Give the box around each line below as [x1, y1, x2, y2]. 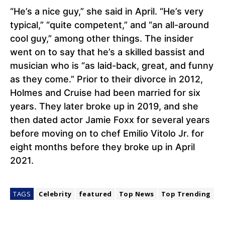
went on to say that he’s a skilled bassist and [10, 47, 204, 58]
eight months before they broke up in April [10, 142, 195, 153]
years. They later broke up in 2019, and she [10, 101, 198, 112]
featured [78, 189, 112, 199]
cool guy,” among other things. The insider [10, 33, 193, 44]
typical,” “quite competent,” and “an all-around [10, 20, 209, 31]
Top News [119, 189, 154, 199]
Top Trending [161, 189, 211, 199]
